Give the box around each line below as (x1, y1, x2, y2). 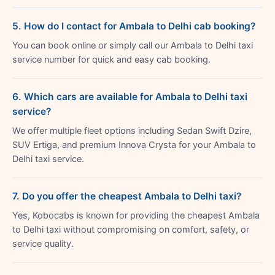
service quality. (12, 238, 74, 249)
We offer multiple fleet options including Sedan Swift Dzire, (12, 125, 252, 136)
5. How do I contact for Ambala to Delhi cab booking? (12, 20, 255, 32)
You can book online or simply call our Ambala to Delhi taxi (12, 39, 253, 51)
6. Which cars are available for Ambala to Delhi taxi (12, 90, 247, 103)
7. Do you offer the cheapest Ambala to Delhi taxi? (12, 190, 241, 202)
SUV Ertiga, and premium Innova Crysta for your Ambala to (12, 139, 256, 150)
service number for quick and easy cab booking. (12, 53, 211, 65)
